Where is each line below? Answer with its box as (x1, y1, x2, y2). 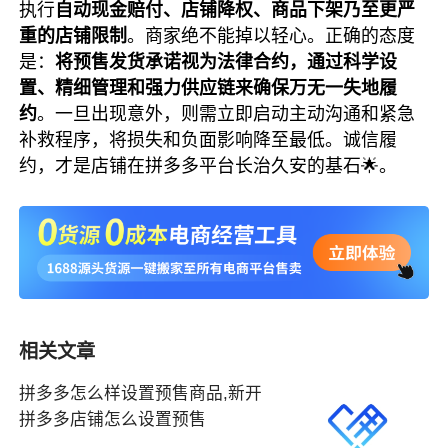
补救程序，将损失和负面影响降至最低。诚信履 (19, 130, 398, 150)
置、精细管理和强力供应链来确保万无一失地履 (19, 78, 398, 98)
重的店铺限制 (19, 26, 128, 46)
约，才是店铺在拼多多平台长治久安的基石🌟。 (19, 156, 398, 176)
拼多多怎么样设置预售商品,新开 (19, 383, 263, 403)
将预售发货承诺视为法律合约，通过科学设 (55, 52, 398, 72)
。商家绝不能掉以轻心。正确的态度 (127, 26, 416, 46)
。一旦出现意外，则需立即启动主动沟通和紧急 (37, 104, 416, 124)
